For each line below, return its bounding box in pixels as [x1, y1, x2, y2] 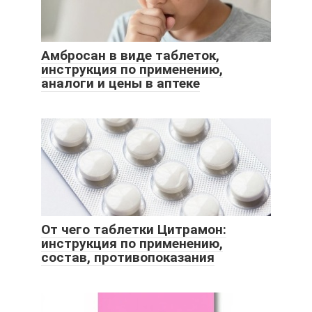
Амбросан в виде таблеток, [41, 47, 219, 64]
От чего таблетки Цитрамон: [41, 221, 226, 238]
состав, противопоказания [41, 249, 214, 266]
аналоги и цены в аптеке [41, 75, 200, 92]
